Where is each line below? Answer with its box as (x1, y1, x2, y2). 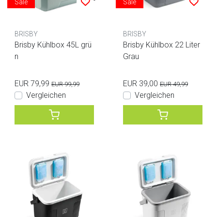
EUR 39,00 (123, 78, 158, 88)
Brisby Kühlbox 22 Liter (123, 40, 200, 49)
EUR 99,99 (51, 80, 79, 88)
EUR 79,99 (15, 78, 49, 88)
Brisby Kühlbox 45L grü (15, 40, 92, 49)
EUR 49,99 (160, 80, 188, 88)
